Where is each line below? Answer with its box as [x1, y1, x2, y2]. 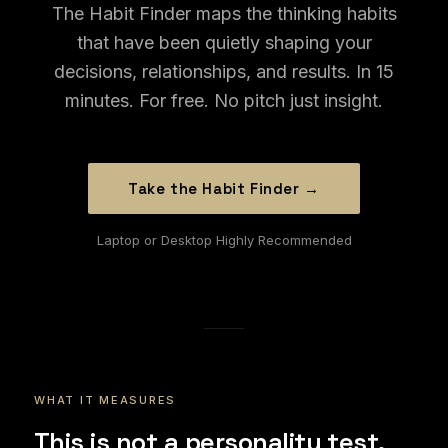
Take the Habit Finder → [128, 179, 320, 198]
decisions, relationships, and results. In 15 [54, 61, 394, 82]
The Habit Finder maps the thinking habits [51, 3, 397, 24]
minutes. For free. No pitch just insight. [65, 90, 383, 111]
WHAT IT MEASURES [34, 393, 177, 407]
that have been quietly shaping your [76, 32, 372, 53]
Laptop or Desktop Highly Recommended [96, 232, 352, 248]
